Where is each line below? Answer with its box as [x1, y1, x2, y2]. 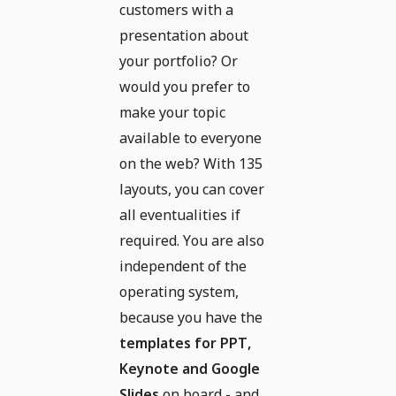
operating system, [119, 281, 239, 301]
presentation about [119, 25, 248, 45]
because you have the [119, 307, 263, 327]
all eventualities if [119, 204, 240, 225]
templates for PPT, [119, 332, 251, 353]
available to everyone [119, 127, 262, 148]
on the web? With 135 [119, 153, 263, 173]
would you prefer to [119, 76, 250, 96]
